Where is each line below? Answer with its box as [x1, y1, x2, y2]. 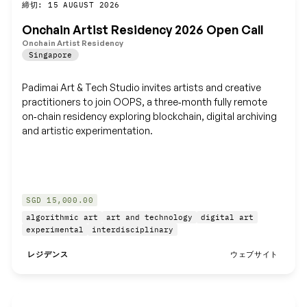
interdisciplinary [92, 225, 174, 235]
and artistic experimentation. [22, 124, 153, 136]
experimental [26, 225, 84, 235]
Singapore [29, 49, 73, 60]
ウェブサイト [230, 249, 278, 260]
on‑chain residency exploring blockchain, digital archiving [22, 110, 278, 122]
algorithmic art [26, 212, 99, 223]
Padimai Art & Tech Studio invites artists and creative [22, 81, 262, 93]
